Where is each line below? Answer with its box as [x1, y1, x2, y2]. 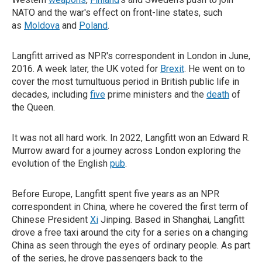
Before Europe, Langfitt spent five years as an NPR [12, 188, 219, 199]
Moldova [24, 20, 60, 31]
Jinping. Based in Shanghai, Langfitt [98, 214, 244, 225]
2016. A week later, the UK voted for [12, 63, 160, 74]
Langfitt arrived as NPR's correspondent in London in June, [12, 50, 250, 61]
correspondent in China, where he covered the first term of [12, 201, 249, 212]
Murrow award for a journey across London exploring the [12, 145, 241, 156]
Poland [79, 20, 108, 31]
